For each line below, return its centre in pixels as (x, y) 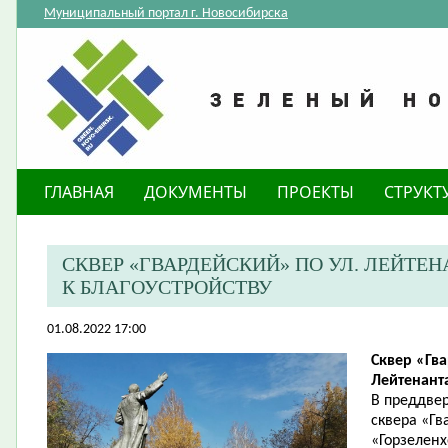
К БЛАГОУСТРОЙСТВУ (167, 287)
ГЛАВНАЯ (79, 192)
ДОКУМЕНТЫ (195, 192)
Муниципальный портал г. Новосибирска (166, 13)
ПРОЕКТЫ (315, 192)
